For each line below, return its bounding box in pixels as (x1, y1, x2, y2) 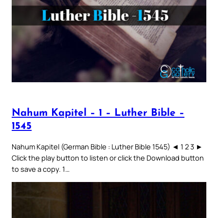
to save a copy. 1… (12, 164, 70, 174)
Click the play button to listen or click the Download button (12, 153, 204, 163)
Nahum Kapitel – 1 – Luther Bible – (12, 108, 184, 118)
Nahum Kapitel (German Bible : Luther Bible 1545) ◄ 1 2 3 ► (12, 142, 203, 152)
